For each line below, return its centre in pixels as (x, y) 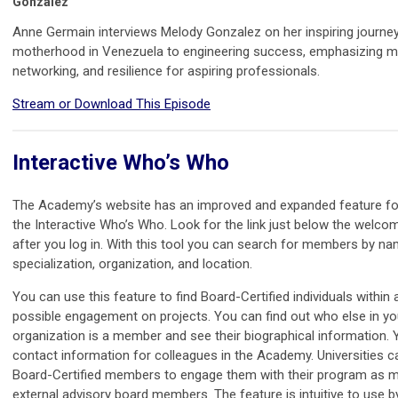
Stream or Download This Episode (111, 104)
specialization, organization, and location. (132, 264)
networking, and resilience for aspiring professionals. (166, 72)
